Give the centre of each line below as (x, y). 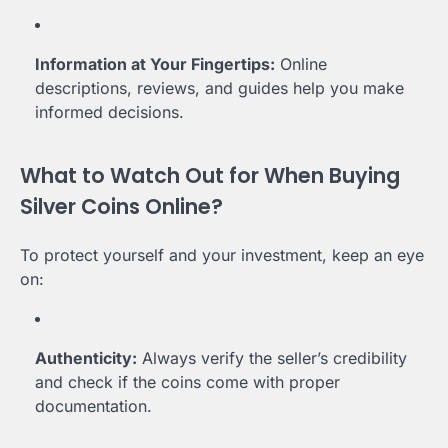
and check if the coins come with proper (187, 381)
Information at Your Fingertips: (155, 64)
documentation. (93, 405)
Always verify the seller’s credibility (272, 357)
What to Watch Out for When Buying (210, 176)
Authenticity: (86, 357)
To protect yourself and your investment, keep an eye (222, 254)
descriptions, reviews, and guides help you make (219, 88)
